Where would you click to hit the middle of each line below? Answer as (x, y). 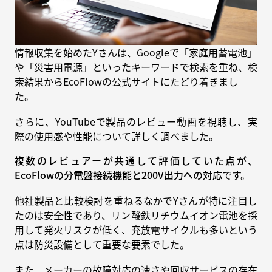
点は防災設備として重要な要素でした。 (102, 244)
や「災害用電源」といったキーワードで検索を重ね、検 (136, 66)
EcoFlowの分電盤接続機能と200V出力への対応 (118, 175)
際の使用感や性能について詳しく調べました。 (117, 136)
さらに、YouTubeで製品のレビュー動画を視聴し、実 (136, 121)
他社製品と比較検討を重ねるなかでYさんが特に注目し (136, 200)
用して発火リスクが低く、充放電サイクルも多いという (136, 229)
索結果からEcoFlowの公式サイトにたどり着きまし (126, 81)
